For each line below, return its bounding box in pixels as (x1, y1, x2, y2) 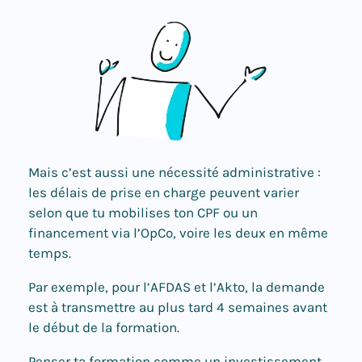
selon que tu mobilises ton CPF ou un (28, 204, 258, 221)
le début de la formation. (28, 318, 183, 335)
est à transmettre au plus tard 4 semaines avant (28, 298, 327, 315)
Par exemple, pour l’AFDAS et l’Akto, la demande (28, 278, 325, 295)
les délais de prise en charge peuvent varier (28, 183, 299, 200)
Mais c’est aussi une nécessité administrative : (28, 163, 321, 180)
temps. (28, 244, 74, 261)
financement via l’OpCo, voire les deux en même (28, 224, 328, 241)
